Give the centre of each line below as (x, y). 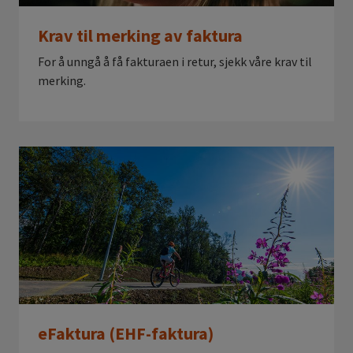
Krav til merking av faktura (140, 35)
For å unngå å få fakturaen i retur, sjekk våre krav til (175, 61)
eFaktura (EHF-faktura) (126, 333)
